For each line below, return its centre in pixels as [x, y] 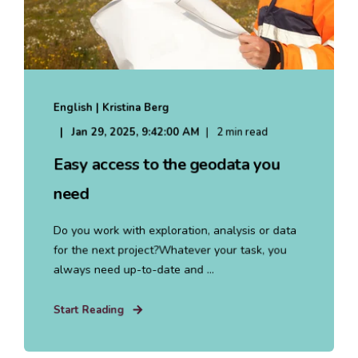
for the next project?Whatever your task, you [170, 250]
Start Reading [89, 310]
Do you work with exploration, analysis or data [175, 230]
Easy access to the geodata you [166, 164]
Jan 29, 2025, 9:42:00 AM [135, 132]
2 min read [242, 132]
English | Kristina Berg [111, 107]
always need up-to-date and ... [133, 269]
